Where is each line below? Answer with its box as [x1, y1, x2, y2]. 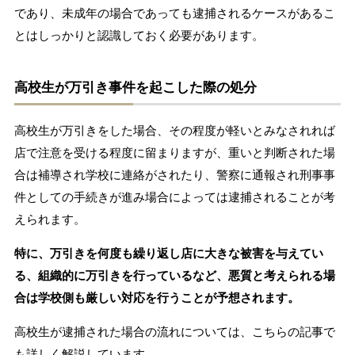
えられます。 [13, 212, 86, 226]
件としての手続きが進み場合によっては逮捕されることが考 [13, 189, 335, 204]
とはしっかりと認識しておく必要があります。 [13, 28, 264, 42]
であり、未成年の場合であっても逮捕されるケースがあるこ [13, 6, 335, 20]
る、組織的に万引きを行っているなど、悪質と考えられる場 [13, 268, 335, 282]
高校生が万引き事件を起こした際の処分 [13, 79, 257, 95]
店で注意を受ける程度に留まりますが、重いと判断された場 [13, 145, 335, 159]
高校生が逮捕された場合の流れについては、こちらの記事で [13, 324, 335, 338]
